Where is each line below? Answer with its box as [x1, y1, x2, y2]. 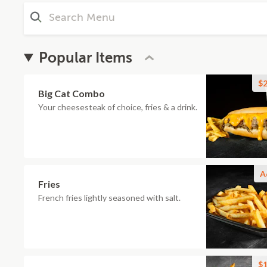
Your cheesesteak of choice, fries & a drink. [38, 102, 197, 112]
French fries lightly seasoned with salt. [38, 193, 181, 203]
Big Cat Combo [38, 88, 105, 99]
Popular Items [39, 49, 133, 66]
